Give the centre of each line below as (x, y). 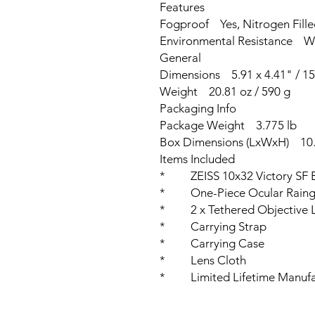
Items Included (197, 159)
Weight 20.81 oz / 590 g (225, 91)
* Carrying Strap (213, 226)
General (180, 58)
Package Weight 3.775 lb (228, 125)
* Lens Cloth (203, 260)
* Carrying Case (212, 243)
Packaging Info (198, 108)
